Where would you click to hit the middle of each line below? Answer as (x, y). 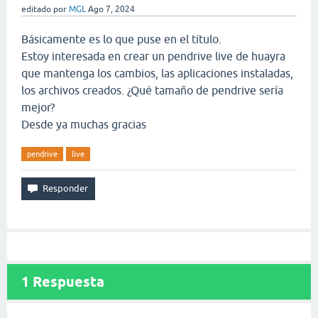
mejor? (38, 107)
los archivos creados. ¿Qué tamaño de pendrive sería (152, 90)
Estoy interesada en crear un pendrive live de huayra (153, 56)
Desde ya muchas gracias (84, 124)
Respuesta (67, 282)
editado (36, 9)
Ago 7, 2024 (111, 9)
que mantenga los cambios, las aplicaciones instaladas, (157, 73)
